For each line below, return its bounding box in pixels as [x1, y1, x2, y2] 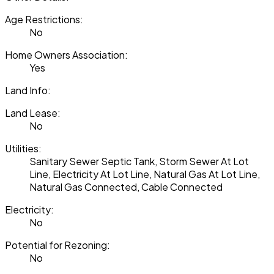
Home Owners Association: [5, 48, 128, 62]
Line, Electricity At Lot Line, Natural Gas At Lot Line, [29, 168, 260, 181]
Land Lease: [5, 106, 61, 120]
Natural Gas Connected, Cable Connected [29, 180, 223, 194]
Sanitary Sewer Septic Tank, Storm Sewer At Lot [29, 155, 249, 168]
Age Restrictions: [5, 13, 83, 26]
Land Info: [5, 84, 51, 97]
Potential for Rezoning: [5, 239, 110, 252]
